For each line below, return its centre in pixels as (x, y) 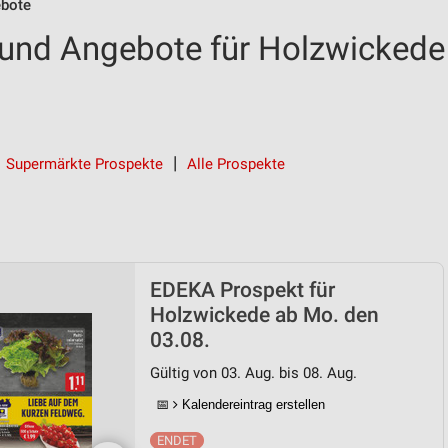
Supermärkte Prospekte (84, 164)
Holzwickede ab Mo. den (264, 315)
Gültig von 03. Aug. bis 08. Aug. (253, 373)
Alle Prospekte (236, 164)
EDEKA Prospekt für (242, 290)
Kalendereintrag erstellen (251, 404)
